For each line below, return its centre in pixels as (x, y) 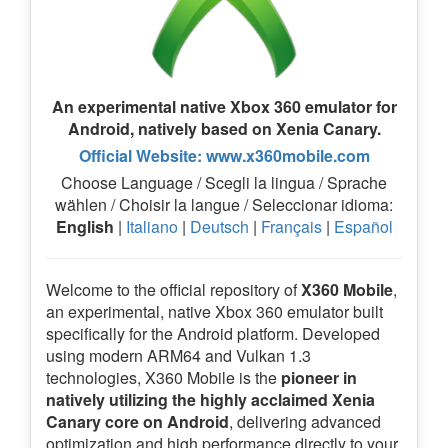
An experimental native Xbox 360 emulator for (224, 106)
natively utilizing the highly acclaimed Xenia (210, 399)
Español (363, 226)
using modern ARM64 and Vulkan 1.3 (178, 355)
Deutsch (219, 226)
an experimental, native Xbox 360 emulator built (214, 311)
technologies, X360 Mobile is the (163, 377)
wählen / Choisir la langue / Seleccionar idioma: (224, 204)
